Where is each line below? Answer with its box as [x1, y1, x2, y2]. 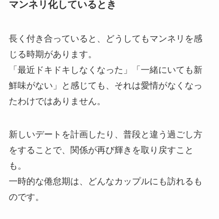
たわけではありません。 [8, 96, 106, 106]
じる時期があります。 [8, 49, 97, 59]
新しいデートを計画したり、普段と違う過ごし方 [8, 129, 202, 139]
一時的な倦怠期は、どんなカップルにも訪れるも [8, 176, 202, 186]
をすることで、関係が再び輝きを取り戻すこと [8, 145, 194, 155]
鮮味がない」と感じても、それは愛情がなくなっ [8, 80, 202, 90]
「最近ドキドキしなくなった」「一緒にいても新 [8, 65, 202, 75]
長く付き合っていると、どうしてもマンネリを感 [8, 33, 202, 44]
